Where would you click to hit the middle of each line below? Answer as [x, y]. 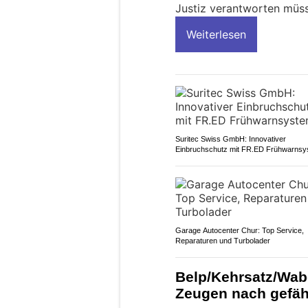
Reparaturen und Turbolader [223, 240]
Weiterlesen [216, 34]
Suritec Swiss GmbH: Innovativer [231, 139]
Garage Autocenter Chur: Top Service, [240, 230]
